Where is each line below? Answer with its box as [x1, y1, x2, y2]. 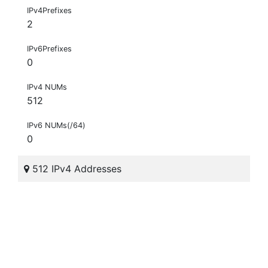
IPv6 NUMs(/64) [27, 121, 86, 130]
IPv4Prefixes [27, 6, 72, 16]
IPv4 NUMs [27, 83, 67, 92]
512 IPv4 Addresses [29, 163, 121, 175]
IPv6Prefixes [27, 44, 72, 54]
